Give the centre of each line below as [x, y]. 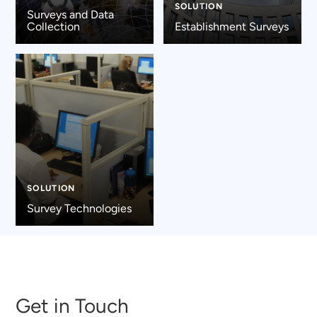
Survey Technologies [79, 209]
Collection [53, 27]
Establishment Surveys [231, 27]
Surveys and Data [70, 15]
